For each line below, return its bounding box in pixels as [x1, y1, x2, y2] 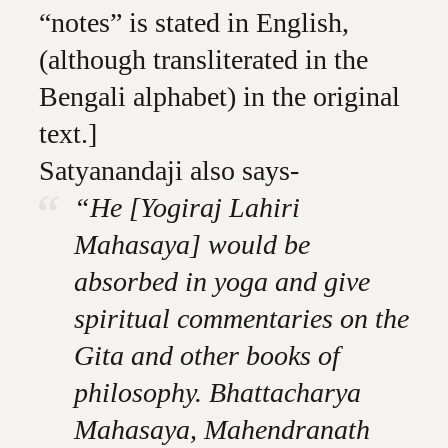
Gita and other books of [73, 340, 340, 371]
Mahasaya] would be [73, 229, 310, 260]
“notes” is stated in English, [38, 7, 349, 38]
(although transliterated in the [38, 44, 368, 75]
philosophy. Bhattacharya [73, 377, 361, 408]
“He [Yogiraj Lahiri [73, 192, 300, 223]
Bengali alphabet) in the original [38, 81, 400, 112]
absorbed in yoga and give [73, 266, 370, 297]
